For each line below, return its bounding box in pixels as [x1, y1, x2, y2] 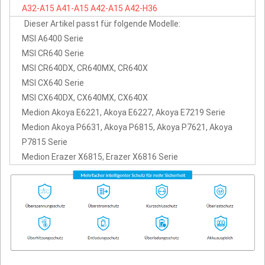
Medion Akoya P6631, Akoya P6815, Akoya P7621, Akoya [22, 122, 232, 132]
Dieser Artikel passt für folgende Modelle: [24, 18, 180, 28]
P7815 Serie [22, 137, 67, 147]
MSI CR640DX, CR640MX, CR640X [22, 63, 148, 73]
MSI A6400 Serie [22, 33, 83, 43]
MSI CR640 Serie [22, 48, 84, 58]
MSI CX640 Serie [22, 77, 84, 88]
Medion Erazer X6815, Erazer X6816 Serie [22, 151, 178, 161]
